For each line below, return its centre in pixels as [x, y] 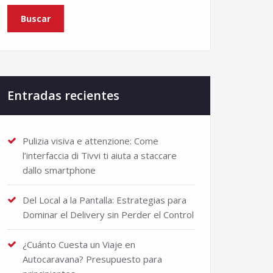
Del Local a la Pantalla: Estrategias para [105, 200]
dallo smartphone [59, 170]
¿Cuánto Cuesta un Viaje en [79, 244]
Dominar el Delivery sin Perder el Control [108, 214]
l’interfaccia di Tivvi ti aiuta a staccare [100, 155]
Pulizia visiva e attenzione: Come [90, 141]
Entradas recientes [63, 95]
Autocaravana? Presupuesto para [92, 259]
